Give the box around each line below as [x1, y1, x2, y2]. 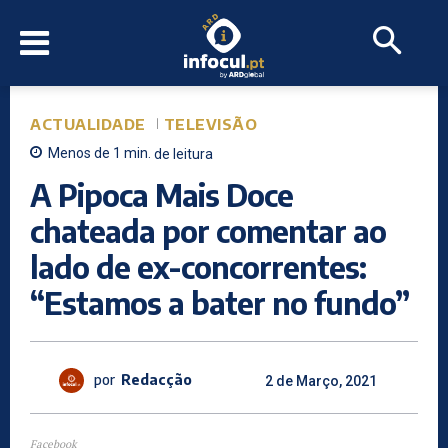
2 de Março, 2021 [265, 372, 377, 389]
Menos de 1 [48, 145, 121, 162]
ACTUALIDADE [30, 115, 146, 134]
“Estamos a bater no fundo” [30, 283, 409, 322]
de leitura [154, 145, 213, 162]
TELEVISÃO [163, 115, 257, 134]
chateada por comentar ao [30, 211, 386, 250]
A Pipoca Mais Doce [30, 175, 293, 214]
